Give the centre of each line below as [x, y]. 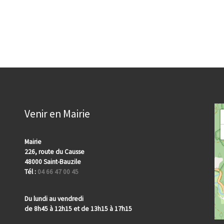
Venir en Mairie [57, 113]
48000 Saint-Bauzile [53, 162]
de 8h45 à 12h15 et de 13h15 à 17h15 [78, 209]
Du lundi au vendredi [54, 199]
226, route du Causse [54, 152]
